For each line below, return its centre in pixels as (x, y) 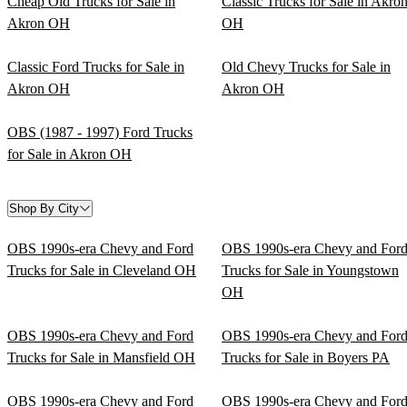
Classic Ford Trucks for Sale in (96, 66)
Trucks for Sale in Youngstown (310, 270)
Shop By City (44, 208)
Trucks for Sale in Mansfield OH (101, 357)
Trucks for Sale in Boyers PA (306, 357)
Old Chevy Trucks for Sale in (306, 66)
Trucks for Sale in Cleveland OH (102, 270)
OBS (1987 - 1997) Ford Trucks (100, 132)
